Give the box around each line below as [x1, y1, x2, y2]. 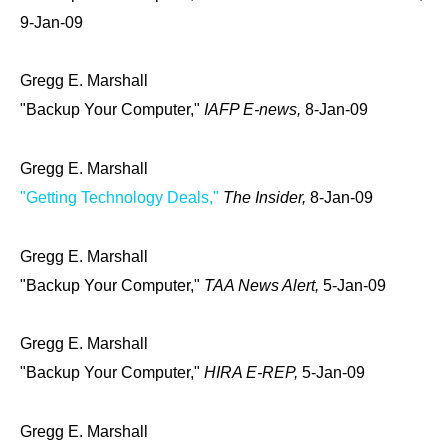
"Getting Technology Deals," [20, 188, 219, 206]
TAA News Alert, [204, 276, 323, 294]
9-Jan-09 [20, 13, 83, 31]
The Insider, [223, 188, 310, 206]
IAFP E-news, [204, 101, 305, 119]
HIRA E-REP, [204, 364, 302, 382]
